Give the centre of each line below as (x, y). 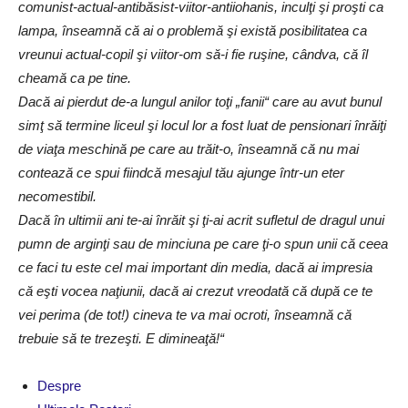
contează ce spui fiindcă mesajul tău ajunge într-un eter (181, 173)
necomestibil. (57, 196)
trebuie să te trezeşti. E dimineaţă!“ (121, 338)
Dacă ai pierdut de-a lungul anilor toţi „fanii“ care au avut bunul (200, 102)
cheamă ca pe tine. (75, 78)
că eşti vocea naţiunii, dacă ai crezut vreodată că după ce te (195, 291)
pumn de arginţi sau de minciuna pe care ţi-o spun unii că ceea (203, 244)
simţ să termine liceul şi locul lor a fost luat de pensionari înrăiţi (202, 125)
